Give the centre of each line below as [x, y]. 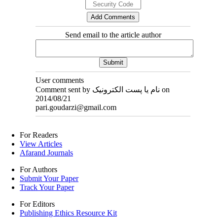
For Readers [39, 135]
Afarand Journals [46, 153]
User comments [60, 80]
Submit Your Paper [49, 179]
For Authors [38, 170]
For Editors [37, 204]
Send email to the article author [113, 35]
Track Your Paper [47, 187]
